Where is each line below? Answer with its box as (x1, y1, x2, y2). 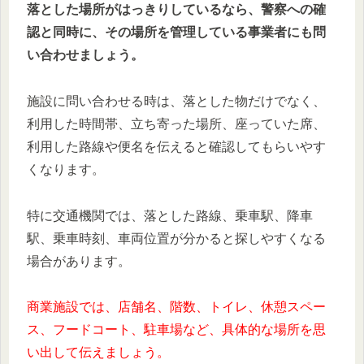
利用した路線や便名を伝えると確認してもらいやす (27, 139, 326, 154)
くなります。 (27, 162, 105, 176)
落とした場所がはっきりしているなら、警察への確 (27, 2, 326, 16)
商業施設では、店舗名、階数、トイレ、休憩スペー (27, 300, 326, 314)
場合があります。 (27, 253, 131, 268)
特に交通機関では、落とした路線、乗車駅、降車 (27, 208, 313, 223)
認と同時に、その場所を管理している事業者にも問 (27, 24, 326, 39)
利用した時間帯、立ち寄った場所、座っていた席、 (27, 116, 326, 131)
